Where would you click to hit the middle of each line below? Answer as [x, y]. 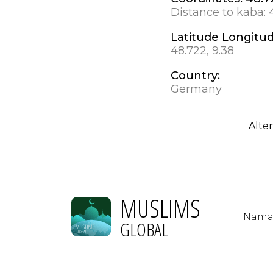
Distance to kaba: [219, 12]
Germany [196, 89]
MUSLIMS [160, 207]
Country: [195, 75]
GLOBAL [144, 229]
